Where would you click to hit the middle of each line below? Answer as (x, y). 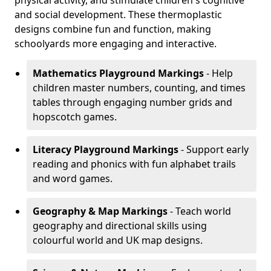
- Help (218, 73)
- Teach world (199, 211)
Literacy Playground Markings (106, 149)
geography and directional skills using (120, 226)
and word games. (73, 178)
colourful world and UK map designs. (118, 240)
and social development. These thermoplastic (118, 15)
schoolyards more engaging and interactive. (116, 44)
